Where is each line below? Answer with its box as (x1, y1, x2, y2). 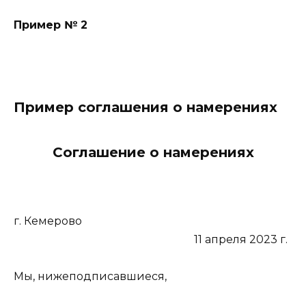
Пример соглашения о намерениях (14, 98, 277, 115)
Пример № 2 (14, 18, 87, 31)
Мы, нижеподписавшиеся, (14, 270, 167, 283)
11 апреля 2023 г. (14, 233, 288, 247)
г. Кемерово (14, 214, 290, 228)
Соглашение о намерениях (52, 143, 254, 161)
